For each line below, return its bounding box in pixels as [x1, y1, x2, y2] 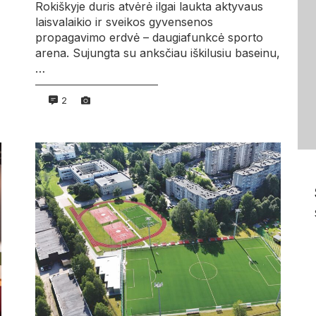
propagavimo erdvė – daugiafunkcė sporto [35, 30, 263, 45]
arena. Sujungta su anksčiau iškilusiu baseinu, [35, 46, 280, 61]
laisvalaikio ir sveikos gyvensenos [35, 15, 213, 30]
